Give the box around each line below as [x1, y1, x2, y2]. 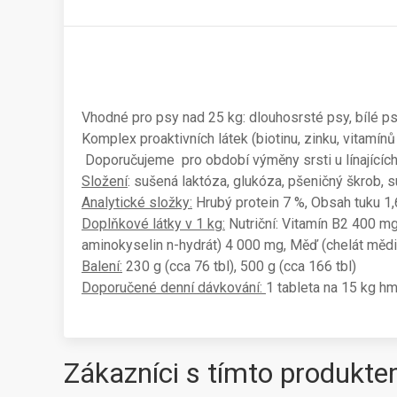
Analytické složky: [82, 194, 192, 211]
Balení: [82, 258, 122, 275]
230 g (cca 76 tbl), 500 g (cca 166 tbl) [122, 258, 356, 275]
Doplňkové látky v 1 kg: [82, 215, 225, 232]
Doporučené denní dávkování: [82, 279, 266, 296]
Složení [82, 173, 128, 190]
